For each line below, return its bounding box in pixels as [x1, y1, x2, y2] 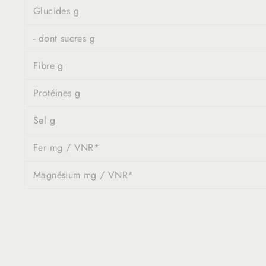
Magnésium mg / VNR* [33, 167, 134, 182]
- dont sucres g [33, 31, 95, 45]
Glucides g [33, 4, 79, 18]
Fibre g [33, 58, 64, 72]
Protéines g [33, 85, 81, 100]
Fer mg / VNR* [33, 140, 100, 154]
